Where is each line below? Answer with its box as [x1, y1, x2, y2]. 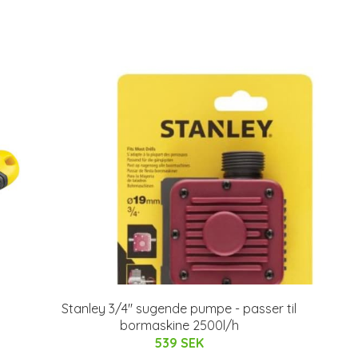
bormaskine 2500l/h [119, 317, 239, 334]
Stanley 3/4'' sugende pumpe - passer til [62, 300, 296, 317]
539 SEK [154, 335, 204, 352]
